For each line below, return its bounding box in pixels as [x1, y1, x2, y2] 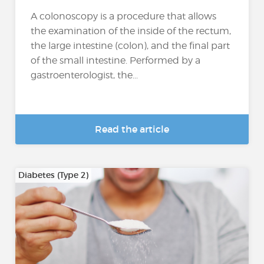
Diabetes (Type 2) [18, 170, 89, 180]
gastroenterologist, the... [31, 69, 138, 81]
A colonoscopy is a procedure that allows [31, 10, 217, 22]
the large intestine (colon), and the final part [31, 39, 230, 51]
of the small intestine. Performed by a [31, 54, 201, 66]
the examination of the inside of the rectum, [31, 25, 232, 37]
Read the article [95, 123, 169, 135]
